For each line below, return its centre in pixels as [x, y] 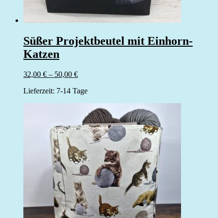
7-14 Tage [72, 91]
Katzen [41, 54]
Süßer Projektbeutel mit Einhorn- [108, 41]
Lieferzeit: [40, 91]
